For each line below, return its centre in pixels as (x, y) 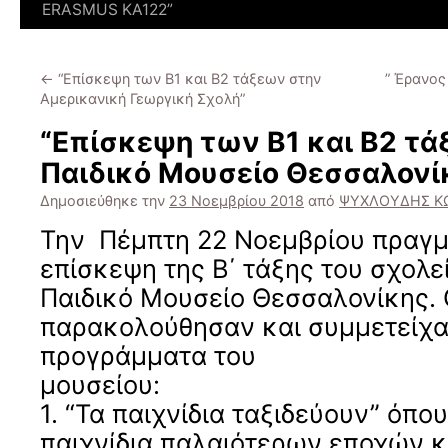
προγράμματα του (148, 355)
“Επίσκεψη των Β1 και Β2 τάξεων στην (187, 78)
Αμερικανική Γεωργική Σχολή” (142, 98)
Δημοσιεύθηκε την (102, 200)
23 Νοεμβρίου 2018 (236, 200)
